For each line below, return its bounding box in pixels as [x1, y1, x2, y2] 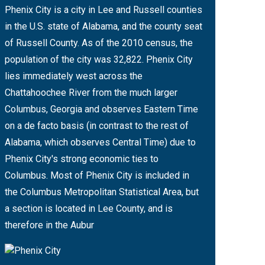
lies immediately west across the [5, 70, 143, 82]
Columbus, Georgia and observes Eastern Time [5, 103, 198, 115]
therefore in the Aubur [5, 219, 94, 231]
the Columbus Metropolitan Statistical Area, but [5, 186, 199, 198]
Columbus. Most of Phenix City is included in [5, 169, 189, 181]
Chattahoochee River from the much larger [5, 86, 177, 98]
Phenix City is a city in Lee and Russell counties [5, 4, 202, 15]
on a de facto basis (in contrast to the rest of [5, 119, 189, 131]
